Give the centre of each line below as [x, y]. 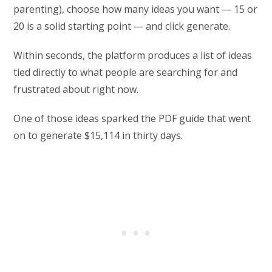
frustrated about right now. [76, 90]
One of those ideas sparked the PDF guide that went [132, 119]
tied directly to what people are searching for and [126, 73]
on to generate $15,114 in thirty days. [98, 136]
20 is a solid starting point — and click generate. [122, 26]
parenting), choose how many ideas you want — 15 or [136, 9]
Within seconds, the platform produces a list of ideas [133, 56]
